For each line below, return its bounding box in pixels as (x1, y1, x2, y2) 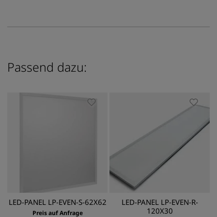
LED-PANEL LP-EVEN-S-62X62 (8, 197, 107, 207)
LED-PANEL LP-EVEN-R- (121, 197, 198, 207)
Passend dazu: (7, 58, 87, 75)
